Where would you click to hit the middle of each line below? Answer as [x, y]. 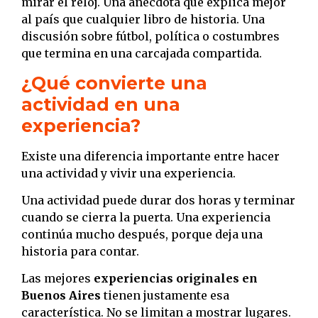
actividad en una [101, 104]
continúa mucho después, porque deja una [142, 235]
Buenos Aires [61, 296]
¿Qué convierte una [114, 83]
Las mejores [57, 279]
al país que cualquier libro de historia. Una [143, 20]
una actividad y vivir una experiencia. [128, 173]
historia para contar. [80, 252]
